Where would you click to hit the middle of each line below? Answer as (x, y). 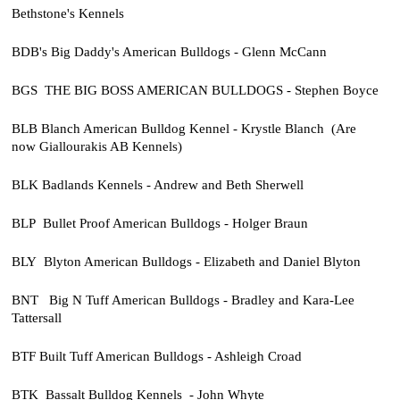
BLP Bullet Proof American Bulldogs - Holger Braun (159, 223)
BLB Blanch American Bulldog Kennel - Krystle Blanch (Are (183, 129)
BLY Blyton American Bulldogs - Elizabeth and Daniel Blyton (186, 262)
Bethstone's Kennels (67, 12)
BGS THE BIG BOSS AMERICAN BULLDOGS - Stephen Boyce (196, 89)
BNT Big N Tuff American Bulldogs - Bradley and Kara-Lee (183, 300)
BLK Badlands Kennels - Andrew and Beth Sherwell (157, 185)
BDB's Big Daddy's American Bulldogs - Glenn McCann (169, 51)
